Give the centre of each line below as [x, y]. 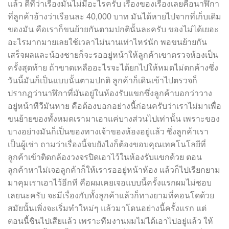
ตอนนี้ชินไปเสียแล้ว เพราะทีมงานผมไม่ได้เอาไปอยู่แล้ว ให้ [110, 221]
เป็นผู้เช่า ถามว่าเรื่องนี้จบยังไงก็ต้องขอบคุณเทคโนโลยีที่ [107, 145]
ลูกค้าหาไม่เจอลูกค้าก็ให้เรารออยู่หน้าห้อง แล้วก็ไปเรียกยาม [114, 170]
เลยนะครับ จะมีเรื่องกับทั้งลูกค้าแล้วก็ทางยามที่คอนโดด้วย [111, 196]
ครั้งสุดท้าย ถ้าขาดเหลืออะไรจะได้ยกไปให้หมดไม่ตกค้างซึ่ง [113, 68]
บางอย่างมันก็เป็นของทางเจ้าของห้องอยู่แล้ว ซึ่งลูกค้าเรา [108, 132]
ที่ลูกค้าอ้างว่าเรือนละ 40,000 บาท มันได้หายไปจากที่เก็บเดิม [114, 17]
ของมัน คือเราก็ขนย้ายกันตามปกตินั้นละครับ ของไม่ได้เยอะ [113, 30]
